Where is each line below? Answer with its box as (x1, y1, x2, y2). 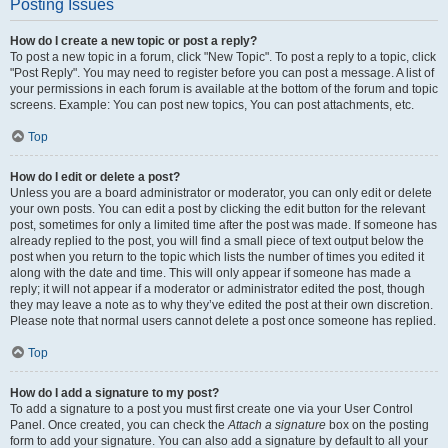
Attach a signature (228, 418, 326, 432)
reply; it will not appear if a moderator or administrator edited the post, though (10, 282, 425, 296)
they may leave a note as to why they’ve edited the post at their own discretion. (10, 298, 433, 312)
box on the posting (326, 418, 429, 432)
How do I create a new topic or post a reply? (10, 34, 257, 48)
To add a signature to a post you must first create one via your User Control (10, 402, 413, 416)
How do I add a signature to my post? (10, 386, 219, 400)
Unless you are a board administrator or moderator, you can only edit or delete (10, 186, 432, 200)
